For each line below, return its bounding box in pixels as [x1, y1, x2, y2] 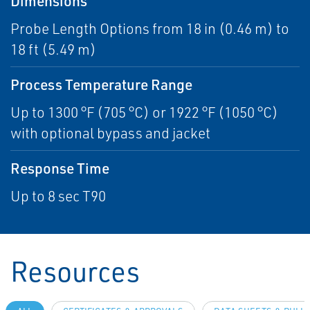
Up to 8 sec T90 [10, 187, 106, 205]
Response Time [10, 158, 109, 177]
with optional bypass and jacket [10, 124, 210, 142]
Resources [10, 253, 140, 289]
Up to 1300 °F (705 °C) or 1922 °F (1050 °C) [10, 103, 278, 121]
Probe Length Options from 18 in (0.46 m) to [10, 19, 289, 37]
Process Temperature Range [10, 75, 192, 93]
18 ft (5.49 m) [10, 40, 96, 58]
